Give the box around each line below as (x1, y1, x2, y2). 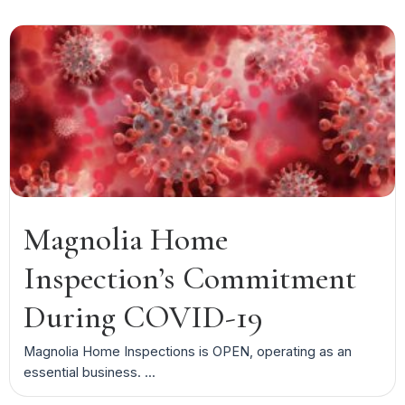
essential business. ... (23, 363, 155, 380)
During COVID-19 (23, 297, 263, 336)
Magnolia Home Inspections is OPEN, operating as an (23, 343, 352, 359)
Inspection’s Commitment (23, 258, 356, 297)
